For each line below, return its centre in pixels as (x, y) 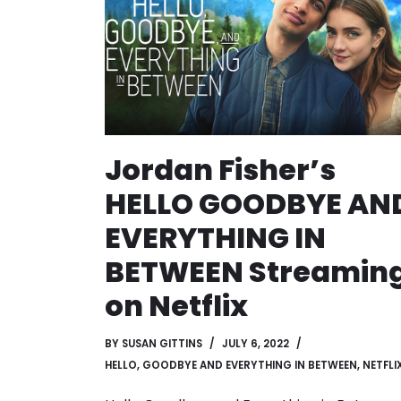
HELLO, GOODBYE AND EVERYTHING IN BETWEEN (231, 365)
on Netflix (176, 305)
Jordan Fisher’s (220, 169)
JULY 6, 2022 (256, 343)
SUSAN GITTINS (162, 343)
